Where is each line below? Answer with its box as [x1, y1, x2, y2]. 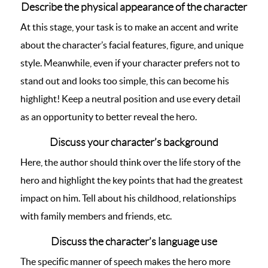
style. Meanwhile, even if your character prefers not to [20, 57, 240, 68]
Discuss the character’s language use [51, 236, 217, 248]
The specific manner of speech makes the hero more [20, 256, 230, 267]
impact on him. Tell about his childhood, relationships [20, 193, 236, 203]
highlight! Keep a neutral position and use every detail [20, 93, 240, 104]
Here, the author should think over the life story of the [20, 157, 240, 167]
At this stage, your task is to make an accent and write [20, 22, 238, 32]
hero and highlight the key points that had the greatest [20, 175, 243, 185]
